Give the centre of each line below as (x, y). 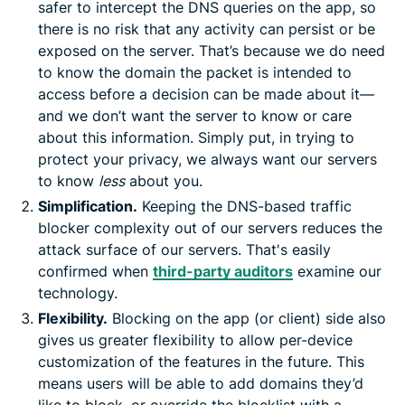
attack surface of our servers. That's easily (184, 249)
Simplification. (88, 206)
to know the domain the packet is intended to (195, 72)
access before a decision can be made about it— (206, 94)
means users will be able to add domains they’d (201, 383)
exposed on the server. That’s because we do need (212, 50)
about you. (164, 180)
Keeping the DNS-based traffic (245, 206)
